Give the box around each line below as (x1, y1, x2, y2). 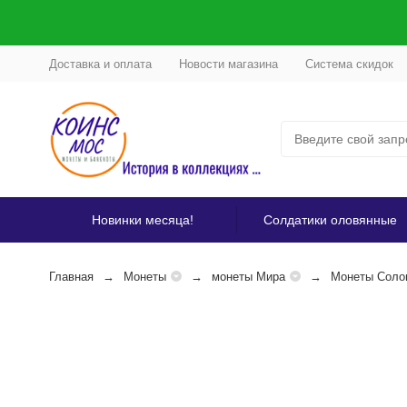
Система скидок (304, 56, 393, 71)
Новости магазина (178, 56, 278, 71)
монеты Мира (211, 270, 285, 283)
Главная (48, 270, 94, 283)
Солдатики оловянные (263, 213, 397, 227)
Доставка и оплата (48, 56, 152, 71)
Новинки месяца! (92, 213, 194, 227)
